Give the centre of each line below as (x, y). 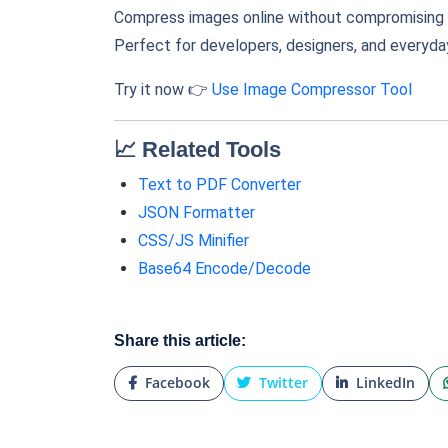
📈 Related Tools (197, 149)
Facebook (175, 383)
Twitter (282, 383)
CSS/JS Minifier (193, 240)
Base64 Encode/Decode (224, 268)
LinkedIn (383, 383)
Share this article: (180, 340)
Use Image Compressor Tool (312, 89)
